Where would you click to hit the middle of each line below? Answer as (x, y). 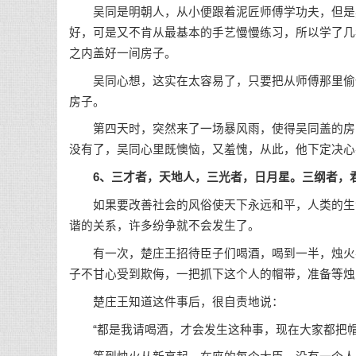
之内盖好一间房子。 (123, 53)
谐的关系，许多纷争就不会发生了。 (164, 226)
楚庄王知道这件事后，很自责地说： (176, 302)
